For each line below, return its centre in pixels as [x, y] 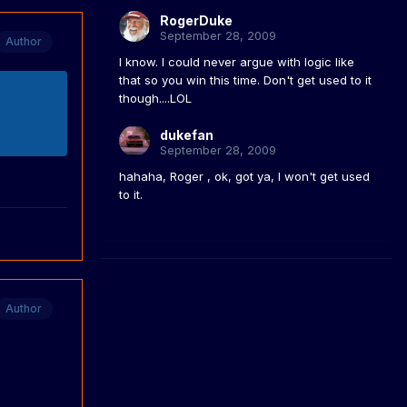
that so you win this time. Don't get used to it [245, 80]
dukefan [187, 135]
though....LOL [155, 99]
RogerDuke [196, 21]
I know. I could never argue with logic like [237, 62]
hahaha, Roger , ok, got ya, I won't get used [244, 177]
